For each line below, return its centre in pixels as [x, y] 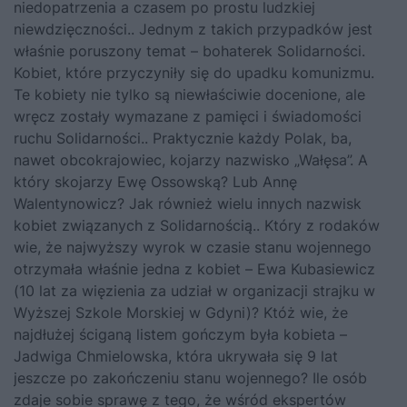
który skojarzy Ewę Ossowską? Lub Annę [155, 182]
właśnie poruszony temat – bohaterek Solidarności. [189, 51]
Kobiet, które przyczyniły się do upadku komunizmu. [194, 73]
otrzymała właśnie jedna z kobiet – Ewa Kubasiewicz [194, 269]
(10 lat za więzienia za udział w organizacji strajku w [194, 291]
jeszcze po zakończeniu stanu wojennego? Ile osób [190, 378]
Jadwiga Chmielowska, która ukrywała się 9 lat [176, 357]
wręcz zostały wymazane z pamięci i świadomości [188, 117]
